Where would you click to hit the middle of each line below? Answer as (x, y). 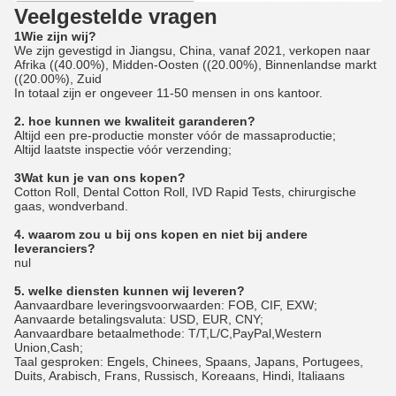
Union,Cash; (49, 347)
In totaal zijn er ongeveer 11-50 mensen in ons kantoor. (168, 92)
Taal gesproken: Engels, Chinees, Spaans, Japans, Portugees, (189, 361)
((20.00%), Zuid (58, 78)
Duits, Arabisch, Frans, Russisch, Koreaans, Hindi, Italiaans (179, 375)
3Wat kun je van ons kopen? (100, 177)
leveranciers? (55, 248)
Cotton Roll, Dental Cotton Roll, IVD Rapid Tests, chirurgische (185, 191)
